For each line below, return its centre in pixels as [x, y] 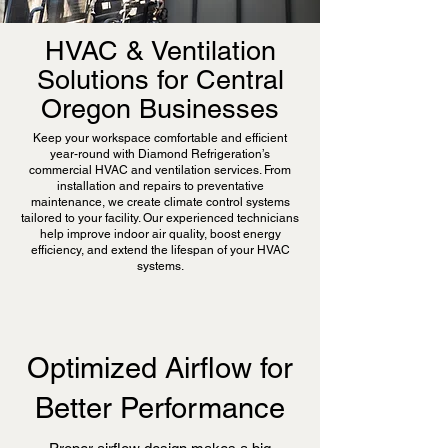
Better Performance [160, 408]
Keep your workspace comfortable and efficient [160, 138]
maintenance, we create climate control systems [160, 202]
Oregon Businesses [160, 108]
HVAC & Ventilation [160, 50]
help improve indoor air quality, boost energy [160, 234]
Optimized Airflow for [160, 368]
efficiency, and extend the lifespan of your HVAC [160, 250]
